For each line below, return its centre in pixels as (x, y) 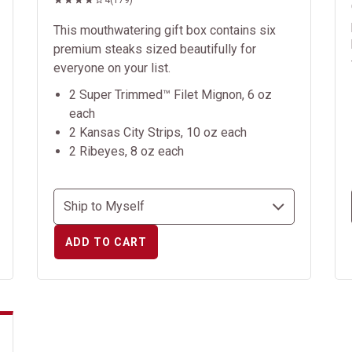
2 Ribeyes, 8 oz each (127, 151)
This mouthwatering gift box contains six (165, 30)
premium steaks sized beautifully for (155, 49)
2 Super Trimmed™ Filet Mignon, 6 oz (171, 95)
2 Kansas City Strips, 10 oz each (158, 132)
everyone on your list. (112, 68)
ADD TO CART (106, 242)
